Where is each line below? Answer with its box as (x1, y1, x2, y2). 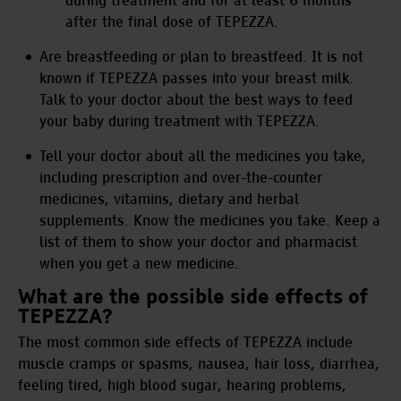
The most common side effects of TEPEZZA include (18, 332, 354, 352)
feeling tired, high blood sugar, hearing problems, (18, 375, 347, 395)
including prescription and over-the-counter (39, 167, 323, 187)
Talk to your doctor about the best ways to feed (39, 90, 354, 109)
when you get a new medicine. (39, 253, 240, 273)
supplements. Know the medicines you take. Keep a (39, 210, 381, 230)
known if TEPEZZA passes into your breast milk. (39, 68, 354, 88)
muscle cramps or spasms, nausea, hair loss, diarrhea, (18, 354, 380, 373)
